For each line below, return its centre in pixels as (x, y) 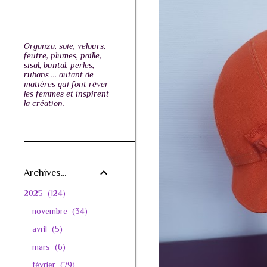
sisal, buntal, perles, (59, 65)
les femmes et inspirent (66, 94)
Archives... (45, 173)
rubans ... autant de (59, 74)
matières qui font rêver (66, 84)
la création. (44, 103)
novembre (51, 211)
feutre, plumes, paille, (63, 55)
